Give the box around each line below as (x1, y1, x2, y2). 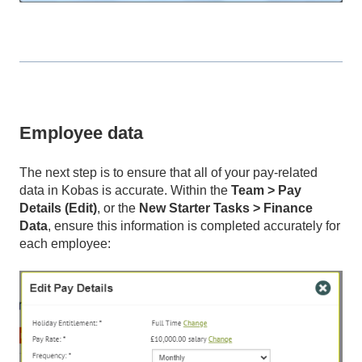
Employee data (19, 122, 143, 143)
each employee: (19, 236, 111, 250)
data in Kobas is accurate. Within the (19, 183, 231, 197)
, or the (97, 200, 139, 215)
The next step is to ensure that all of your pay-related (19, 165, 318, 179)
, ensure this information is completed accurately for (48, 218, 340, 233)
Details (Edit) (19, 200, 97, 215)
